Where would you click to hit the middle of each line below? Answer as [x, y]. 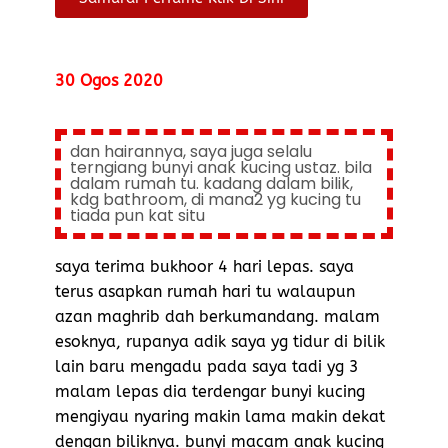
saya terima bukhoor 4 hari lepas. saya [204, 266]
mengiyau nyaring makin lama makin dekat [220, 416]
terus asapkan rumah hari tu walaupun [205, 291]
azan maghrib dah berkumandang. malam [217, 316]
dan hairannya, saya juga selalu [191, 151]
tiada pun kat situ [137, 215]
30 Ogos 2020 [109, 80]
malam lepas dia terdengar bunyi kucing [210, 391]
